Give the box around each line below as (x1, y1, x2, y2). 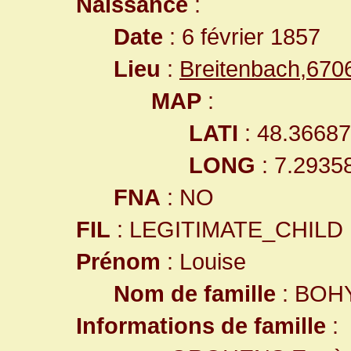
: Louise (161, 248, 246, 274)
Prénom (76, 248, 161, 274)
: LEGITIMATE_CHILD (110, 216, 343, 242)
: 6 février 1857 (163, 24, 320, 49)
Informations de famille (76, 313, 326, 338)
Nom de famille (114, 280, 276, 306)
